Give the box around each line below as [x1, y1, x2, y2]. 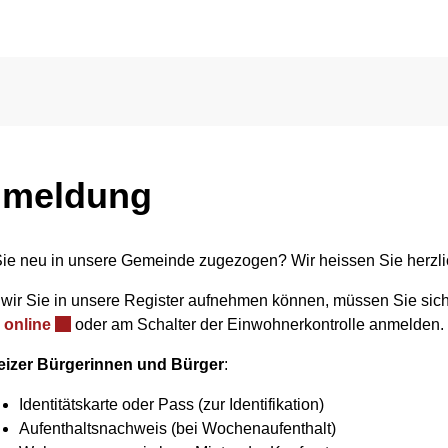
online [4, 316, 51, 333]
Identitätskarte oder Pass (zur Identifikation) [19, 396, 324, 413]
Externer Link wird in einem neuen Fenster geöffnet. [50, 315, 441, 332]
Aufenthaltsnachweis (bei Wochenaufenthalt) [19, 420, 336, 437]
